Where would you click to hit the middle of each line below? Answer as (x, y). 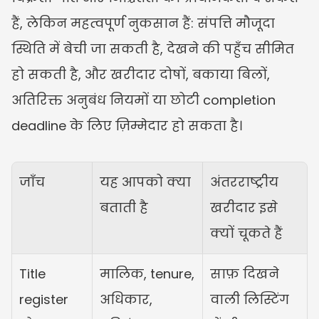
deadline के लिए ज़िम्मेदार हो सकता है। (127, 125)
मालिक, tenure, (147, 273)
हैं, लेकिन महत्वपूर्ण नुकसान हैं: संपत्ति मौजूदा (143, 23)
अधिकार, (126, 299)
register (44, 299)
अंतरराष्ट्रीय (244, 182)
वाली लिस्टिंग (250, 299)
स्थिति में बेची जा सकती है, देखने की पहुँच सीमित (153, 48)
